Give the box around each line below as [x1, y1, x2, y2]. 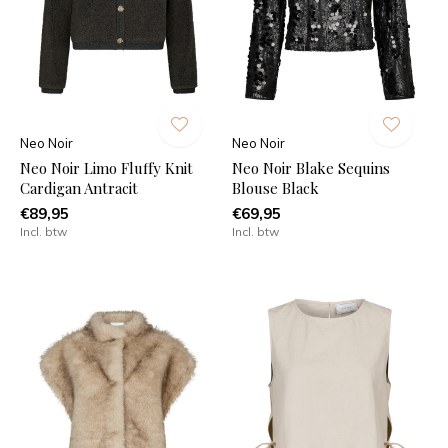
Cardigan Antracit [20, 177, 138, 198]
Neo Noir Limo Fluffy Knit [20, 157, 193, 178]
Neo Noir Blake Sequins [231, 157, 390, 178]
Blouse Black [231, 177, 319, 198]
